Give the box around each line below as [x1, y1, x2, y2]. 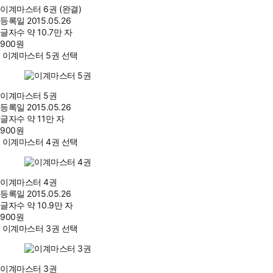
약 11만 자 [27, 113, 65, 124]
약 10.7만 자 [27, 27, 73, 38]
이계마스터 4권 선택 [2, 136, 78, 147]
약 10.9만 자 [27, 200, 73, 211]
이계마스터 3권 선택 [2, 223, 78, 234]
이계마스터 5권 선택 [2, 50, 78, 61]
